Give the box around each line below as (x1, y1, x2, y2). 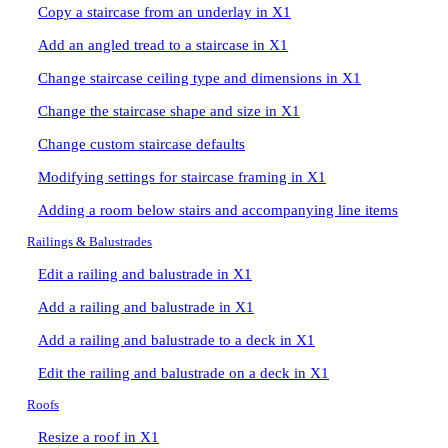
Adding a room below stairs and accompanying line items (38, 202, 398, 218)
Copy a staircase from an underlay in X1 (38, 4, 291, 20)
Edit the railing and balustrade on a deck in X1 (38, 365, 329, 381)
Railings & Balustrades (27, 235, 153, 249)
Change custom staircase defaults (38, 136, 245, 152)
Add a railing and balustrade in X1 (38, 299, 254, 315)
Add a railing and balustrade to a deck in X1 (38, 332, 315, 348)
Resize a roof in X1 (38, 429, 159, 445)
